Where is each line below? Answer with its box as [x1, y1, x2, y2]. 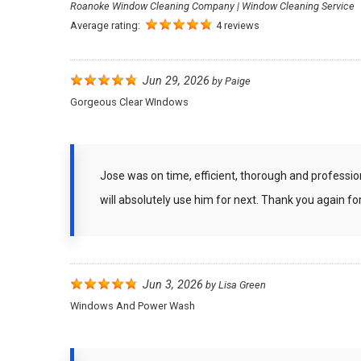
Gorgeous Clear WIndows [70, 96, 189, 108]
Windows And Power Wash [70, 300, 195, 312]
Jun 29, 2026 [143, 74, 210, 88]
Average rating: [70, 19, 143, 31]
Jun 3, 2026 [143, 278, 203, 292]
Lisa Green [218, 279, 266, 291]
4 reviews [216, 19, 259, 31]
